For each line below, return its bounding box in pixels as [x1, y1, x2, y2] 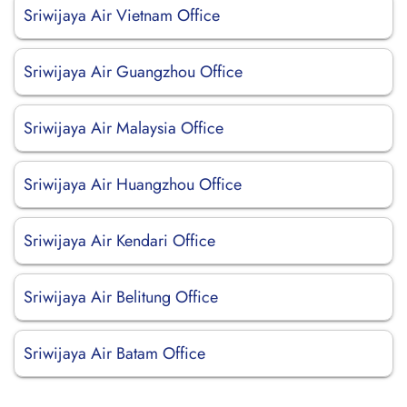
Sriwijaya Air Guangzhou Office [24, 60, 243, 84]
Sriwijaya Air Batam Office [24, 342, 205, 365]
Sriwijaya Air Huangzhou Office [24, 173, 242, 196]
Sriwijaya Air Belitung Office [24, 285, 218, 309]
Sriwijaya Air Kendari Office [24, 229, 215, 253]
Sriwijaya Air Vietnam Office [24, 4, 220, 27]
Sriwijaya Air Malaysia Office [24, 116, 223, 140]
